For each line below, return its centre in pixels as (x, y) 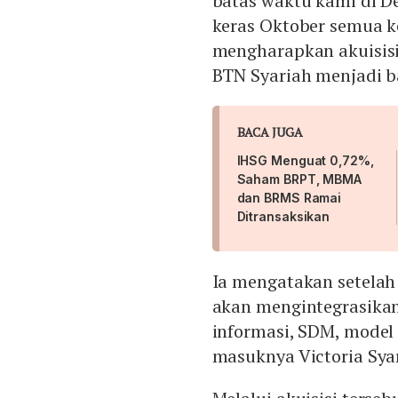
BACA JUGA (270, 132)
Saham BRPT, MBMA (299, 179)
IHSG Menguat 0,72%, (305, 161)
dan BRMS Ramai (289, 198)
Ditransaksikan (283, 217)
